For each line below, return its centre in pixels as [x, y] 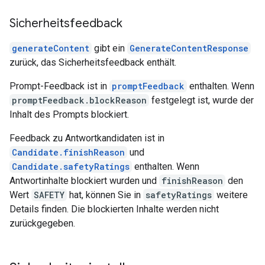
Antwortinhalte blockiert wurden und [84, 181]
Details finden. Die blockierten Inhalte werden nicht [114, 209]
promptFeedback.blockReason [79, 100]
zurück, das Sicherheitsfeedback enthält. [93, 62]
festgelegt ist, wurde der [201, 100]
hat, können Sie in [105, 195]
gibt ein [109, 48]
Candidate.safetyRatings [71, 167]
